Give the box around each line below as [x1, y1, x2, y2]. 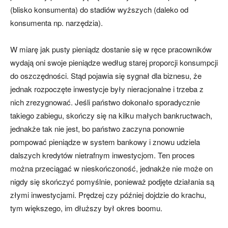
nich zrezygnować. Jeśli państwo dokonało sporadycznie [10, 97, 200, 108]
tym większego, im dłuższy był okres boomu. [10, 203, 162, 214]
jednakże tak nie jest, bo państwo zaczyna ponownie [10, 123, 184, 134]
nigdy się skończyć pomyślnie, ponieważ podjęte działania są [10, 176, 214, 187]
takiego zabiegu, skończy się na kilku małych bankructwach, [10, 110, 212, 121]
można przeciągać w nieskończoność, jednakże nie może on [10, 163, 213, 174]
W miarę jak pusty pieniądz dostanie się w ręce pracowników [10, 44, 212, 55]
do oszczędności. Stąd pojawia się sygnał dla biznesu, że [10, 70, 202, 81]
